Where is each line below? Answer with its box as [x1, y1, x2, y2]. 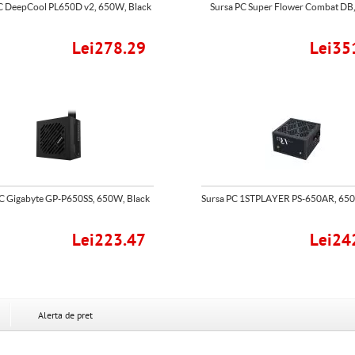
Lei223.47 [72, 231, 146, 250]
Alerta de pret [38, 310, 93, 321]
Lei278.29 [72, 39, 146, 59]
